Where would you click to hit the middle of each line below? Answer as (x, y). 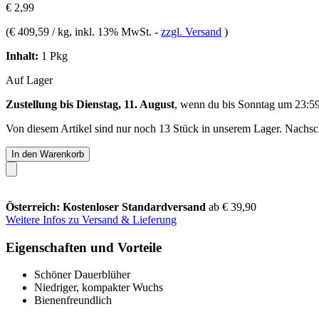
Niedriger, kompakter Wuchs (99, 288)
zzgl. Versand (191, 31)
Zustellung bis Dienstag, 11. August (90, 104)
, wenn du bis (206, 104)
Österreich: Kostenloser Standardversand (107, 206)
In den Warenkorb (48, 154)
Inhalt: (22, 56)
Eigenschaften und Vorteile (84, 247)
